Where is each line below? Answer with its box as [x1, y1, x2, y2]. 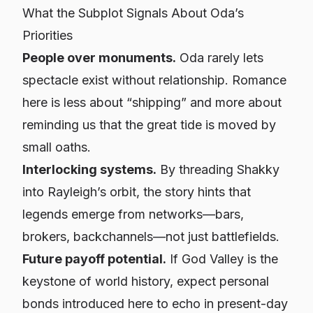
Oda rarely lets [176, 50, 263, 65]
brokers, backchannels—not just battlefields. [22, 229, 279, 244]
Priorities [22, 28, 73, 43]
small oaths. [22, 140, 91, 154]
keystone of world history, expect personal [22, 274, 269, 289]
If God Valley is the [166, 252, 278, 266]
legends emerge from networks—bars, [22, 207, 244, 221]
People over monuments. [22, 50, 176, 65]
